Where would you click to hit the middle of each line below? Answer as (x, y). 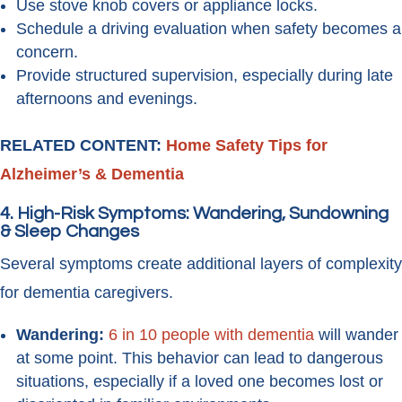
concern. (47, 52)
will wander (356, 335)
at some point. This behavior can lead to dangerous (200, 358)
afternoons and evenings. (107, 99)
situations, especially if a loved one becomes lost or (200, 382)
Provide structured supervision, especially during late (205, 76)
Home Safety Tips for (247, 146)
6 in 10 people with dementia (211, 335)
